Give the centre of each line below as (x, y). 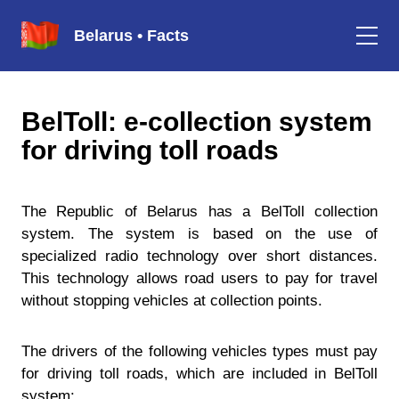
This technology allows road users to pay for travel (199, 278)
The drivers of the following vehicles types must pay (199, 351)
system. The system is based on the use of (199, 234)
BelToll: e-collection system (197, 122)
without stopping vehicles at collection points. (172, 301)
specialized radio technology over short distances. (199, 256)
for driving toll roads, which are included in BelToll (199, 374)
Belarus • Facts (131, 35)
